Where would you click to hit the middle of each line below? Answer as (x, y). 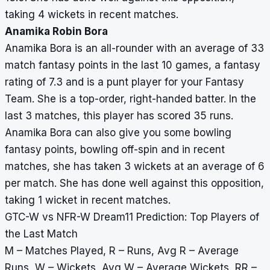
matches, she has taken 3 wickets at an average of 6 (135, 167)
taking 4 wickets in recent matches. (93, 15)
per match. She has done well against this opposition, (134, 184)
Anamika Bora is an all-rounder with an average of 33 (134, 49)
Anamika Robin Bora (56, 32)
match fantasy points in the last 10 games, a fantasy (133, 65)
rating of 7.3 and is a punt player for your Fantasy (124, 82)
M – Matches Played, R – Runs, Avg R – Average (122, 251)
